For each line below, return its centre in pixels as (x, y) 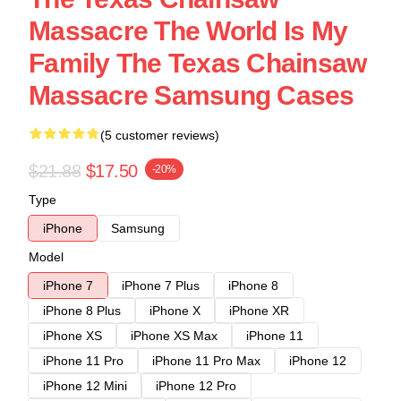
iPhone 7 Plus (161, 286)
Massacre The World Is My (188, 31)
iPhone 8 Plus (82, 311)
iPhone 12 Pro (196, 386)
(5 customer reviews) (160, 135)
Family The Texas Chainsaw (198, 63)
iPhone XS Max (174, 336)
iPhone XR (259, 311)
